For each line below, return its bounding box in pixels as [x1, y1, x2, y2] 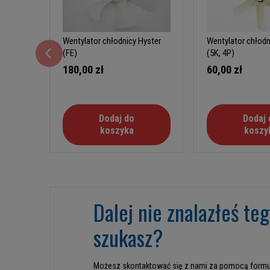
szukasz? [93, 221, 163, 254]
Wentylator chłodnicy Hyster [63, 36, 161, 47]
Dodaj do [99, 113, 135, 125]
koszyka [99, 125, 134, 137]
